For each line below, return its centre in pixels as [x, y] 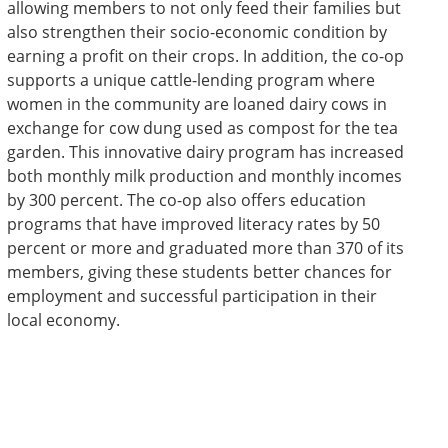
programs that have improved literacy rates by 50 [193, 223]
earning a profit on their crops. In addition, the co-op [205, 55]
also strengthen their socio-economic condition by [196, 31]
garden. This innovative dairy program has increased [205, 151]
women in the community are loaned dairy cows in [196, 103]
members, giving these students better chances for [199, 271]
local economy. [63, 319]
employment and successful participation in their [191, 295]
